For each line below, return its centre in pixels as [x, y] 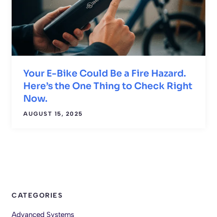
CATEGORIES [37, 195]
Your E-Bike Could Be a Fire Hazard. [105, 73]
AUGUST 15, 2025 [53, 114]
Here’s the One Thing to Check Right [108, 86]
